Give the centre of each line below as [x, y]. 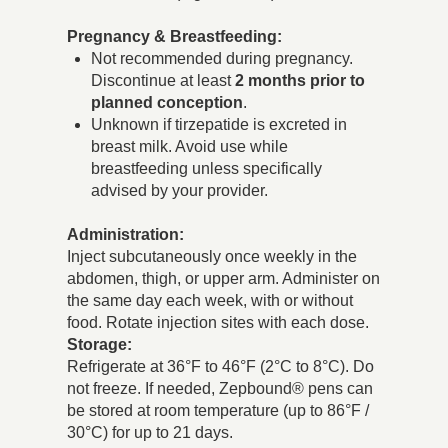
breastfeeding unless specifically [207, 169]
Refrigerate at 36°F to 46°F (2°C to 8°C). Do [221, 367]
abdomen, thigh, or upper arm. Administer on [224, 279]
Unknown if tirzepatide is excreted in [219, 125]
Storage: [100, 345]
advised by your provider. [180, 191]
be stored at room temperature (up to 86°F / [218, 411]
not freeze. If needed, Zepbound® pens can [220, 389]
